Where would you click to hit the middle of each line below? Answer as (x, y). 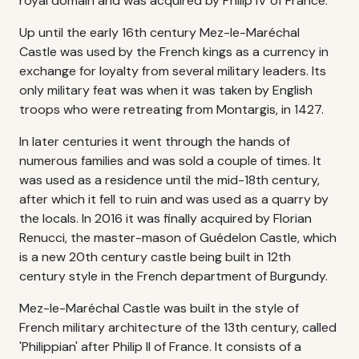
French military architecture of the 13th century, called (178, 327)
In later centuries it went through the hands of (155, 141)
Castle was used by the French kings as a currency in (174, 52)
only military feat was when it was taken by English (166, 90)
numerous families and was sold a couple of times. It (170, 161)
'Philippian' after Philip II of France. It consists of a (160, 347)
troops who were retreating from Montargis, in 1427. (171, 109)
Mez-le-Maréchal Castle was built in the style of (159, 308)
